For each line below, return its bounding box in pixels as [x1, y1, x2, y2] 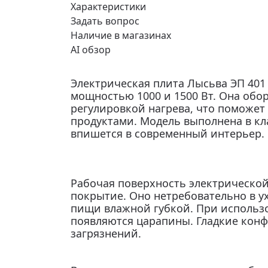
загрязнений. [71, 226, 141, 240]
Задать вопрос [71, 14, 139, 28]
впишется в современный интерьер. [71, 126, 264, 141]
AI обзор [71, 43, 111, 56]
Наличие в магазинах [71, 29, 171, 42]
